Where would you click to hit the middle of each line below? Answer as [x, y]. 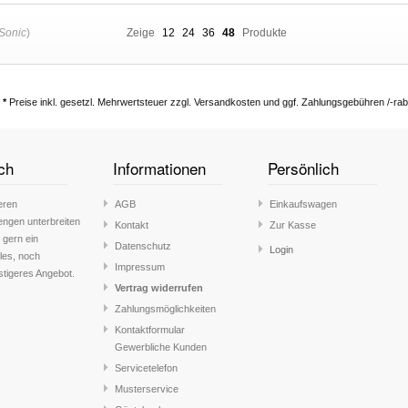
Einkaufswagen [303, 204]
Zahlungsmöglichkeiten [165, 309]
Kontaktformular [150, 330]
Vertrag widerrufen [159, 288]
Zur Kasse [293, 225]
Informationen [159, 168]
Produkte [264, 33]
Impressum [140, 267]
